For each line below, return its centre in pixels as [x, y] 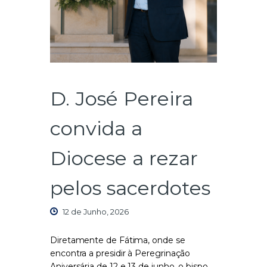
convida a [96, 128]
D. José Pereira [122, 98]
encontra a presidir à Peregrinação [120, 254]
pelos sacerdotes [130, 187]
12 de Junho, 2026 [96, 212]
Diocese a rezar [124, 158]
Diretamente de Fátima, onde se [118, 240]
